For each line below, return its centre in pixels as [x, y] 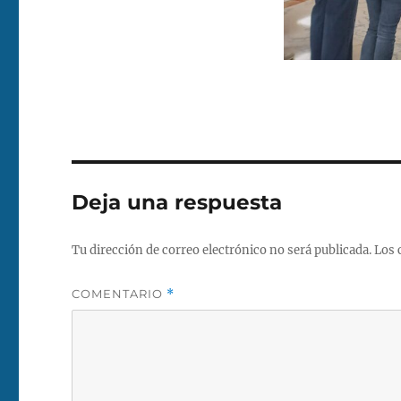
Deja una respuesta [177, 202]
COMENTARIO [119, 293]
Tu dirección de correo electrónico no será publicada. [222, 250]
